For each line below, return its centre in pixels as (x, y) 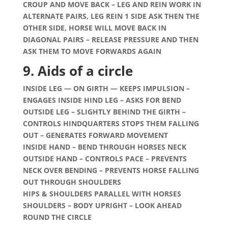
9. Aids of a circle (78, 71)
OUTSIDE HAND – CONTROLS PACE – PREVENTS (105, 159)
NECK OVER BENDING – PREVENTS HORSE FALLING (111, 170)
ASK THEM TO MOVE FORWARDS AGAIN (92, 51)
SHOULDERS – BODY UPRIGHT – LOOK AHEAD (102, 205)
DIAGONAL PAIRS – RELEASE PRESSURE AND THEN (110, 39)
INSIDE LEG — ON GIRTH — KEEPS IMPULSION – (106, 88)
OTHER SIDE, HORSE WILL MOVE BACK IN (94, 28)
